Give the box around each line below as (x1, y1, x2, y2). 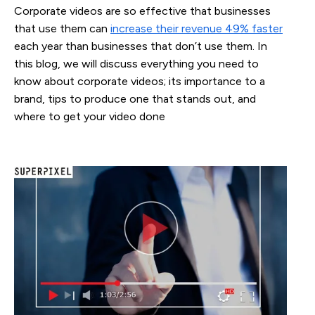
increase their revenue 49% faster (110, 22, 283, 36)
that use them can (14, 22, 110, 36)
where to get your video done (14, 110, 168, 124)
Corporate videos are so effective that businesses (14, 4, 271, 18)
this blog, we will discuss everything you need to (14, 57, 259, 71)
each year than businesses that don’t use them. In (14, 39, 267, 53)
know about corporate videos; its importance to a (14, 75, 265, 89)
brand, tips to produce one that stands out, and (14, 92, 256, 106)
